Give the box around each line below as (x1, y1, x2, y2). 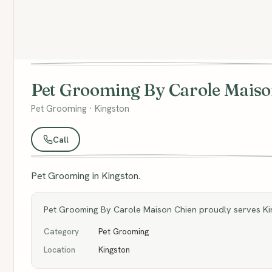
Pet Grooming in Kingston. (31, 169, 140, 182)
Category (44, 226, 79, 237)
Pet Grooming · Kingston (31, 103, 129, 115)
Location (44, 244, 75, 255)
